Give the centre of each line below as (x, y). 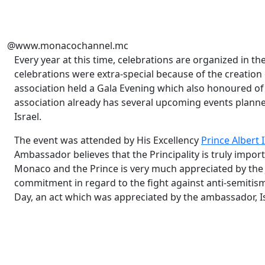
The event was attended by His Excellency (108, 140)
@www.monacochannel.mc (68, 46)
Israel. (28, 117)
